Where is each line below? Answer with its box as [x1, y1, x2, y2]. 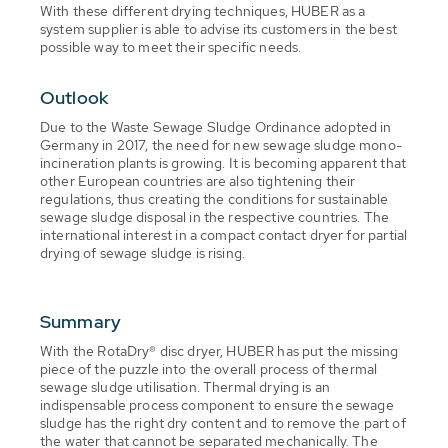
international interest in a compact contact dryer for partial [40, 225, 408, 244]
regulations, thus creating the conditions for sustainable [40, 189, 389, 208]
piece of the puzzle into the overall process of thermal [40, 359, 378, 378]
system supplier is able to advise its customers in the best [40, 19, 397, 38]
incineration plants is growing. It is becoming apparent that [40, 153, 406, 172]
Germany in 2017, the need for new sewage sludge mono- [40, 135, 402, 154]
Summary [40, 309, 122, 333]
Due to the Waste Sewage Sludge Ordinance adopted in [40, 117, 392, 136]
